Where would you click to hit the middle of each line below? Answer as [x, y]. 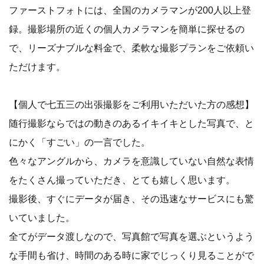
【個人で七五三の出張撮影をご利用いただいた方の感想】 [131, 104]
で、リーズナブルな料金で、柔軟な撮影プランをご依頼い [131, 48]
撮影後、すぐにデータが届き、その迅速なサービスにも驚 [131, 199]
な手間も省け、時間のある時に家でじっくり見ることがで [131, 255]
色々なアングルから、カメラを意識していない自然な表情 [131, 161]
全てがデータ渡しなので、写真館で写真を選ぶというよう [131, 236]
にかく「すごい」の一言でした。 [80, 142]
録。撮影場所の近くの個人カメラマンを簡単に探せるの [127, 29]
